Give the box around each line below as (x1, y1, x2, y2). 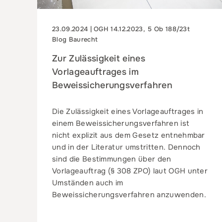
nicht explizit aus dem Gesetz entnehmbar (52, 130, 205, 140)
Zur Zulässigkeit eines (52, 53, 146, 64)
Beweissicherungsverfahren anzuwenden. (52, 189, 206, 200)
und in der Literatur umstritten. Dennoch (52, 142, 201, 152)
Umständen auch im (52, 177, 123, 188)
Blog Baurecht (52, 35, 98, 44)
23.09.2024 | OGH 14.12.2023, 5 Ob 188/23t (52, 24, 190, 33)
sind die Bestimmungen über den (52, 154, 171, 164)
